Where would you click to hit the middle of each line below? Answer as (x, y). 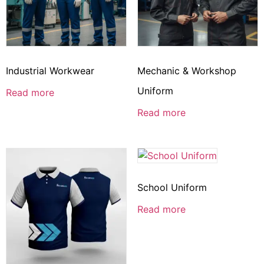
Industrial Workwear (50, 71)
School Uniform (172, 188)
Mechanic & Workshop (187, 71)
